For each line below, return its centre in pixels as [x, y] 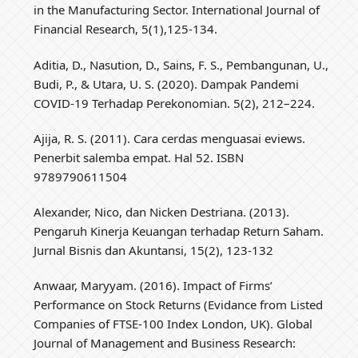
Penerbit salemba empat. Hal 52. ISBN [139, 157]
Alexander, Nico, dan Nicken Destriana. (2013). [162, 211]
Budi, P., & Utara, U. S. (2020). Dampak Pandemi [167, 84]
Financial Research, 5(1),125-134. [126, 29]
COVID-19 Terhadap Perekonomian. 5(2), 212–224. [175, 103]
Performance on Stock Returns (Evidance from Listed [179, 304]
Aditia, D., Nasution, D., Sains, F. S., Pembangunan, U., [181, 64]
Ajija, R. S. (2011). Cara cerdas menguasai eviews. [170, 138]
